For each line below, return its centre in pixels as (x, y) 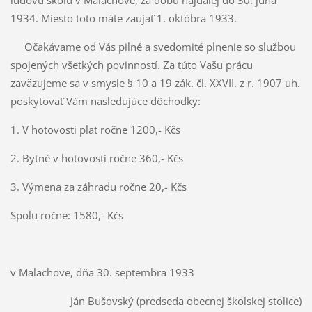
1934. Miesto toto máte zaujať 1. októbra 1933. (123, 18)
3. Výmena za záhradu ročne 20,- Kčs (98, 187)
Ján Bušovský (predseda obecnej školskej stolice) (186, 301)
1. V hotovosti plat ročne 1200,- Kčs (95, 130)
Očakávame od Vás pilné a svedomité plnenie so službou (153, 47)
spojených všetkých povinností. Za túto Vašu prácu (131, 65)
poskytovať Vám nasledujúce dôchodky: (105, 101)
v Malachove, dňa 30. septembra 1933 (102, 273)
